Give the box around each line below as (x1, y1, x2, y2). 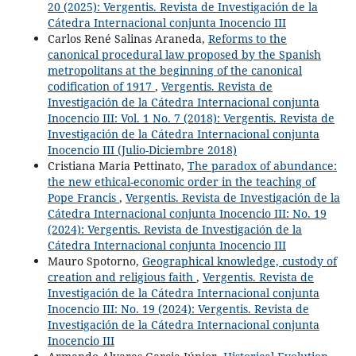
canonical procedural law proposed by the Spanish (47, 46, 321, 62)
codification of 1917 (47, 78, 155, 94)
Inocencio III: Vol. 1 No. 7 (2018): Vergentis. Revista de (47, 110, 335, 126)
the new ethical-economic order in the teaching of (47, 173, 315, 189)
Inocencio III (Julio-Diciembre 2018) (47, 141, 237, 157)
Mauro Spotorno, (47, 253, 142, 269)
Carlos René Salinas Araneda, (47, 30, 208, 46)
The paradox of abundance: (187, 157, 337, 173)
